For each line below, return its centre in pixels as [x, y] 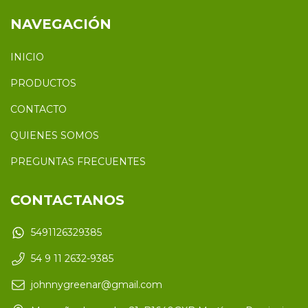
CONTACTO [38, 109]
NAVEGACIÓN [61, 24]
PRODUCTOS [43, 83]
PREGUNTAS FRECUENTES [78, 161]
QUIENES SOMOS [55, 135]
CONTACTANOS [67, 200]
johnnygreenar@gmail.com [97, 285]
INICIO [27, 57]
